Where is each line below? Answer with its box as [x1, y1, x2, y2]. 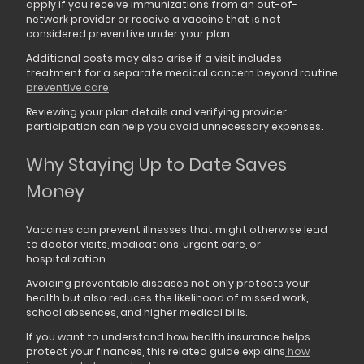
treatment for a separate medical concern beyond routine [26, 65, 338, 80]
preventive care [26, 80, 109, 94]
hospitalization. [26, 251, 107, 266]
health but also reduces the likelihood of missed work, [26, 291, 308, 305]
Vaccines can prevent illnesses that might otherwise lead [26, 222, 327, 236]
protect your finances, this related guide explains [26, 344, 285, 359]
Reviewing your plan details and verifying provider [26, 105, 287, 119]
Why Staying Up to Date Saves [26, 152, 287, 178]
